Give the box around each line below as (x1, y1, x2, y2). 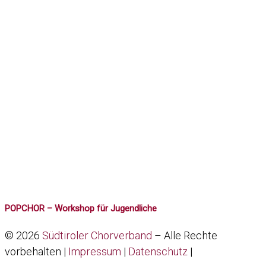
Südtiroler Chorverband (42, 229, 152, 242)
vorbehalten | (5, 245, 68, 258)
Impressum (68, 245, 121, 258)
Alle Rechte (164, 229, 217, 242)
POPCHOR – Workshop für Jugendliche (5, 202, 157, 214)
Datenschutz (128, 245, 188, 258)
